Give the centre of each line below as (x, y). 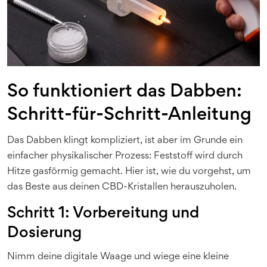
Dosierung (44, 234)
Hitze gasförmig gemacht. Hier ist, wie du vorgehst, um (129, 172)
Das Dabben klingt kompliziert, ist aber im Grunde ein (125, 141)
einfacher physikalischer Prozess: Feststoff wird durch (125, 156)
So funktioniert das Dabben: (125, 92)
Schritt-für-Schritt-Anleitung (129, 116)
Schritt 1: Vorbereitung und (103, 214)
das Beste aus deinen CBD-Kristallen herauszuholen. (122, 187)
